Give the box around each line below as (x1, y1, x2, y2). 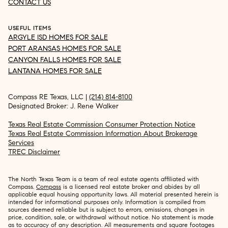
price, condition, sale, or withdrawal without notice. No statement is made (8, 213, 214, 221)
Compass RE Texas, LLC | (8, 92, 89, 101)
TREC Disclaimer (8, 147, 60, 156)
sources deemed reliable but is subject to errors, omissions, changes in (8, 205, 205, 213)
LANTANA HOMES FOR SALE (8, 66, 102, 75)
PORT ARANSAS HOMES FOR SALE (8, 44, 121, 53)
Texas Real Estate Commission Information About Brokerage (8, 129, 197, 138)
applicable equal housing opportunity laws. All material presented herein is (8, 190, 218, 198)
